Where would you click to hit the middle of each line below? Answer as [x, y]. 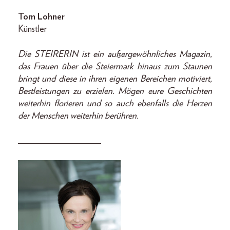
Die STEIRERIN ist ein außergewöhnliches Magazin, [115, 54]
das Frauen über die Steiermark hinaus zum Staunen [115, 66]
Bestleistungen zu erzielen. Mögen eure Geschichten [115, 91]
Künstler [32, 29]
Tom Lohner [41, 17]
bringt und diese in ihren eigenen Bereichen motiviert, [115, 79]
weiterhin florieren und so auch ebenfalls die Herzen [115, 103]
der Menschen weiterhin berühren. [78, 116]
